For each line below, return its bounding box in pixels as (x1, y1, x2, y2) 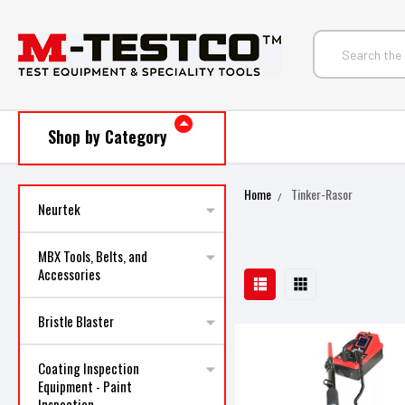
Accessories (38, 264, 100, 284)
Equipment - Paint (38, 376, 132, 396)
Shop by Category (47, 125, 167, 148)
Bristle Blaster (38, 311, 114, 331)
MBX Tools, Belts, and (38, 246, 147, 266)
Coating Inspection (38, 358, 139, 378)
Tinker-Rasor (291, 184, 353, 203)
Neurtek (38, 199, 80, 219)
